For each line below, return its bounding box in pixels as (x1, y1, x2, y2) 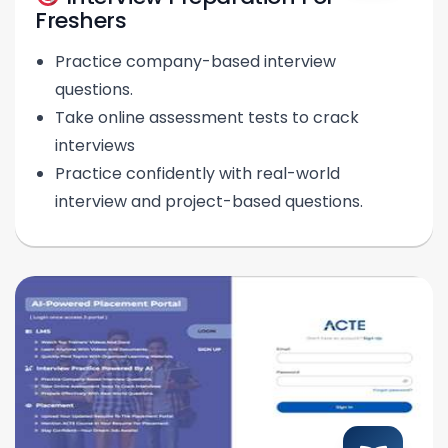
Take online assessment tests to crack (55, 106, 359, 130)
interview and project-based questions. (55, 190, 363, 214)
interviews (55, 134, 135, 158)
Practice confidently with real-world (55, 162, 340, 186)
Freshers (35, 5, 127, 37)
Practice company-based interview (55, 50, 336, 74)
